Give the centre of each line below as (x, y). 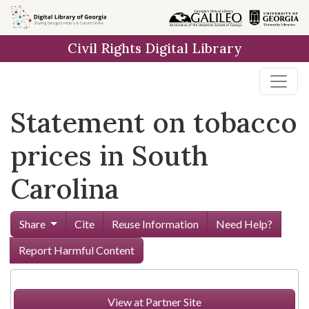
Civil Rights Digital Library (154, 48)
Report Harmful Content (77, 250)
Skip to (34, 17)
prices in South (109, 156)
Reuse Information (155, 224)
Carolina (64, 189)
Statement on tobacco (154, 122)
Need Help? (244, 224)
